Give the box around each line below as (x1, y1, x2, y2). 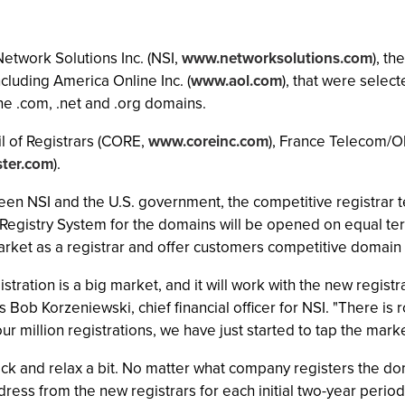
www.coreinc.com (148, 130, 268, 153)
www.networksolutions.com (182, 47, 372, 70)
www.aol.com (191, 70, 282, 92)
